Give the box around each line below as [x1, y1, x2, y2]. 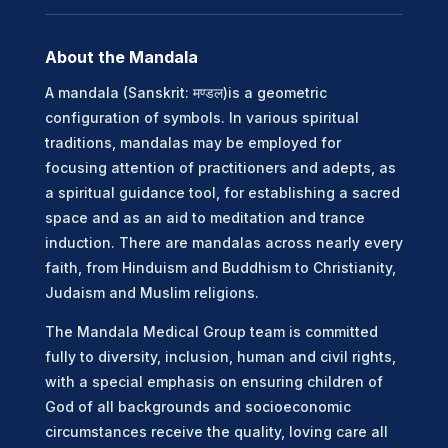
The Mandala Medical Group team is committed [44, 322, 378, 340]
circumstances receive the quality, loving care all [44, 422, 388, 440]
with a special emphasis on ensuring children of [44, 372, 383, 390]
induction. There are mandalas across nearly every [44, 233, 403, 251]
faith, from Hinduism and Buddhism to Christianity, [44, 258, 396, 276]
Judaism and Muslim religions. [44, 283, 267, 301]
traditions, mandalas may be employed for [44, 133, 341, 151]
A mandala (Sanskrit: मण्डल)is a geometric [44, 83, 327, 101]
